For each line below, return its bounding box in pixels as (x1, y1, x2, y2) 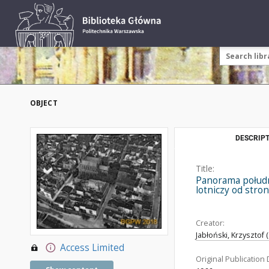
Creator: (196, 218, 225, 228)
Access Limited (59, 241, 124, 255)
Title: (196, 163, 214, 174)
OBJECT (30, 98, 58, 108)
